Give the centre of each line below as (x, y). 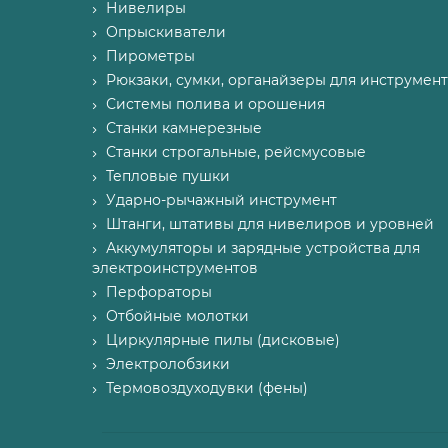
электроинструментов (175, 268)
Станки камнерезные (184, 128)
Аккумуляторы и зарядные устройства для (263, 248)
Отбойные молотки (177, 316)
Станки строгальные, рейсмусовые (236, 152)
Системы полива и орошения (215, 104)
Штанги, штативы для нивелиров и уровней (270, 224)
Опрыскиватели (166, 32)
